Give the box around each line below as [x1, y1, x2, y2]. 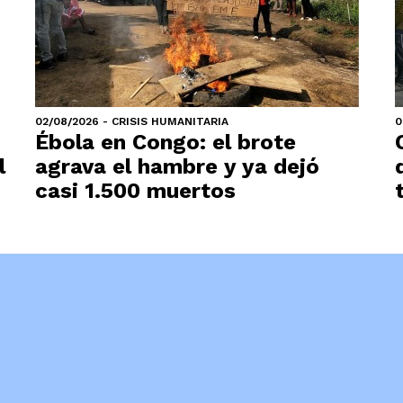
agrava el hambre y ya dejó [35, 154, 319, 179]
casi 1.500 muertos [35, 178, 236, 203]
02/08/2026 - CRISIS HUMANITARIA [35, 115, 228, 128]
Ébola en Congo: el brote [35, 130, 296, 155]
